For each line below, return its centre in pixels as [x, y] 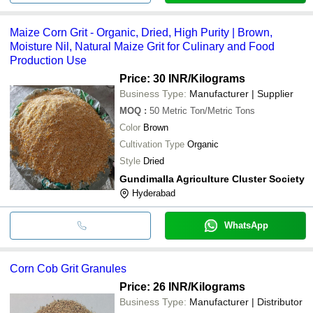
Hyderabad [154, 193]
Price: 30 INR [154, 78]
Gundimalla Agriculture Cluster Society [212, 179]
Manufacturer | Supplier [241, 93]
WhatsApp [246, 225]
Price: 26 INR [154, 286]
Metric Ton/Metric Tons [209, 110]
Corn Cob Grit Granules [68, 268]
